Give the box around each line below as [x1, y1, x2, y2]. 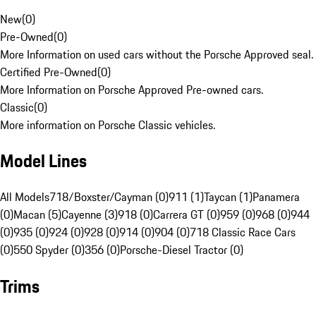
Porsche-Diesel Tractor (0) [120, 241, 243, 259]
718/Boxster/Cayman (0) [49, 188, 169, 206]
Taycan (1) [204, 188, 253, 206]
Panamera [253, 188, 300, 206]
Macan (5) [13, 206, 61, 224]
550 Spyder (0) [13, 241, 85, 259]
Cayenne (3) [61, 206, 118, 224]
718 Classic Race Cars [190, 224, 296, 241]
